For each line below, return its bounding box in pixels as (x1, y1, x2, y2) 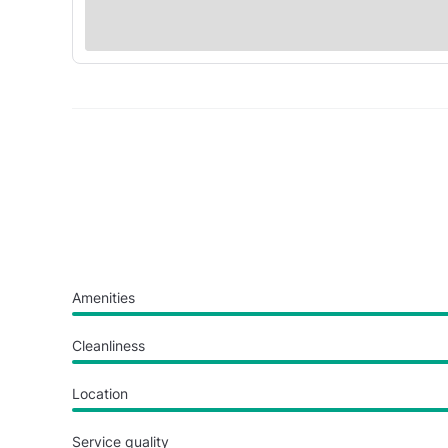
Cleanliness (72, 336, 145, 354)
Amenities (72, 288, 135, 306)
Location (72, 384, 128, 402)
